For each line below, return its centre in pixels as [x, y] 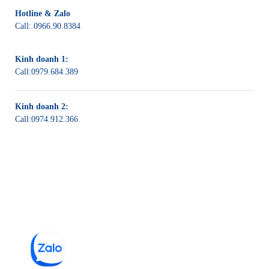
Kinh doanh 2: [42, 107]
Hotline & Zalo [43, 14]
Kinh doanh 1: [42, 59]
